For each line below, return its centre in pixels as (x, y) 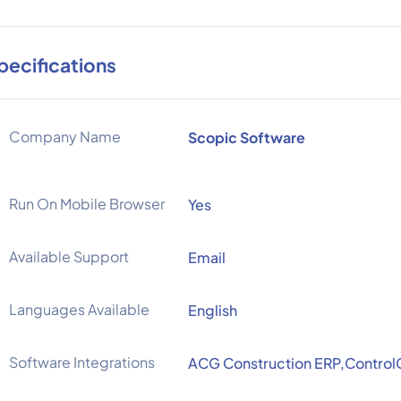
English (213, 310)
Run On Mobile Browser (87, 204)
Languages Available (79, 309)
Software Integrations (82, 362)
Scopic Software (247, 137)
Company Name (65, 137)
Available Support (69, 256)
